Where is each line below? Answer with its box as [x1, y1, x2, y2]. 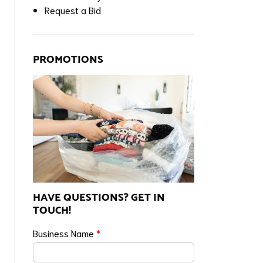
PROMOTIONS [33, 51, 104, 68]
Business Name [33, 227, 97, 239]
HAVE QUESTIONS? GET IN [33, 189, 166, 206]
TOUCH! [33, 202, 72, 219]
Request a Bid [45, 4, 102, 16]
